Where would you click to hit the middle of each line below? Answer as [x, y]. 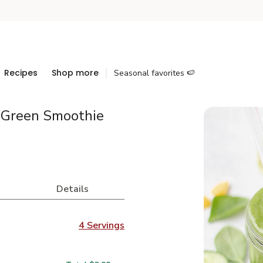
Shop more [75, 73]
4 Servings [101, 225]
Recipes [21, 73]
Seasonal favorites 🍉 [154, 73]
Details [73, 189]
